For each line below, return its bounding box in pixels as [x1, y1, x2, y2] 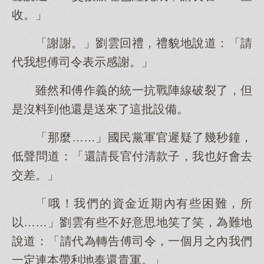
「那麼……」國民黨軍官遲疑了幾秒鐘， [35, 131, 252, 144]
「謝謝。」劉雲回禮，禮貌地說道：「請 [35, 37, 252, 49]
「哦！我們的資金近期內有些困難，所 [35, 197, 252, 210]
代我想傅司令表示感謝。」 [12, 55, 153, 68]
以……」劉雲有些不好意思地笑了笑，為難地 [12, 216, 252, 229]
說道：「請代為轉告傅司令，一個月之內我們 [12, 235, 252, 247]
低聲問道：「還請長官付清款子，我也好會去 [12, 150, 252, 163]
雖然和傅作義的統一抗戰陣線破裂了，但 [35, 84, 252, 97]
